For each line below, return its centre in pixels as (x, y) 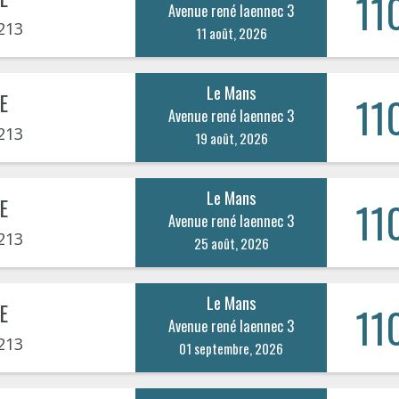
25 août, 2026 (231, 243)
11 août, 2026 (231, 33)
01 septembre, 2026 (232, 348)
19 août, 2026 (231, 138)
